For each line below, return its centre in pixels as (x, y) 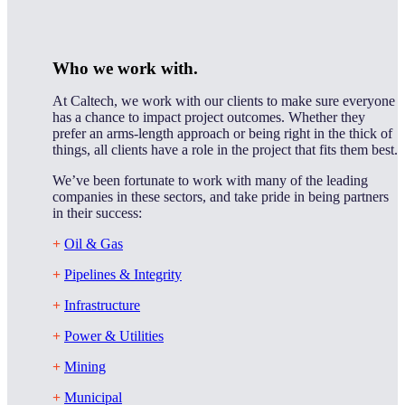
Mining (85, 367)
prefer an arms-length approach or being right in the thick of (222, 134)
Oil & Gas (94, 244)
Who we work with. (125, 69)
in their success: (97, 213)
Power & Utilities (114, 336)
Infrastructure (102, 306)
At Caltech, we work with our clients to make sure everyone (224, 101)
